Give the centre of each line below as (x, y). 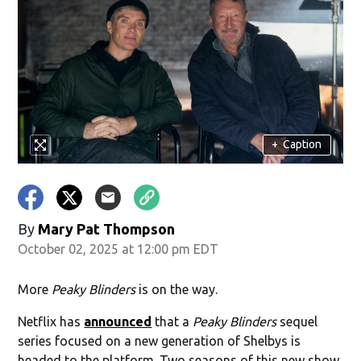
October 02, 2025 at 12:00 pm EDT (118, 249)
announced (118, 321)
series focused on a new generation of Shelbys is (160, 340)
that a (172, 321)
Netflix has (51, 321)
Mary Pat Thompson (107, 228)
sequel (297, 321)
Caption (303, 145)
